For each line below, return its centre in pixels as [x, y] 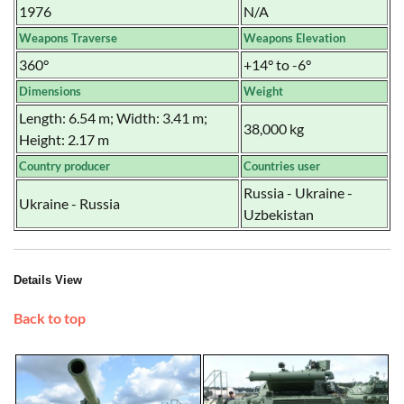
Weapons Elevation [294, 37]
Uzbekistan [279, 214]
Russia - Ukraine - [298, 192]
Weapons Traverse [68, 37]
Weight [263, 91]
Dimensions [50, 91]
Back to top [50, 317]
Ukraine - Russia [69, 203]
